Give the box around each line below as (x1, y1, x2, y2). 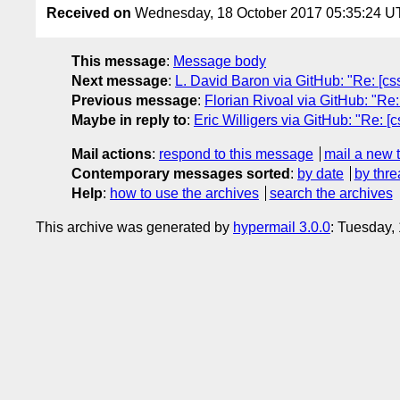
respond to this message (159, 146, 313, 162)
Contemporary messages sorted (71, 165, 290, 181)
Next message (71, 72, 168, 88)
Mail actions (71, 146, 152, 162)
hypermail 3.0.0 (233, 219, 330, 235)
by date (297, 165, 344, 181)
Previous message (71, 92, 197, 108)
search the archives (269, 185, 393, 201)
